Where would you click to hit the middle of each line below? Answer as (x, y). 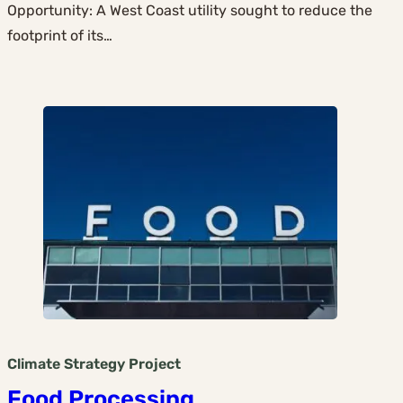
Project (155, 364)
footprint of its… (60, 36)
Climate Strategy (66, 364)
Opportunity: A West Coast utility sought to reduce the (190, 11)
